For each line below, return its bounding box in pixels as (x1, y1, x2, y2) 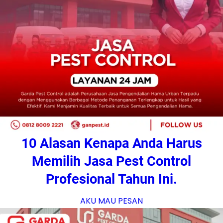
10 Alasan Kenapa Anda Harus (21, 135, 202, 152)
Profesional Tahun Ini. (46, 171, 177, 188)
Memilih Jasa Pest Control (32, 153, 191, 170)
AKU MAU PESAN (80, 195, 143, 207)
